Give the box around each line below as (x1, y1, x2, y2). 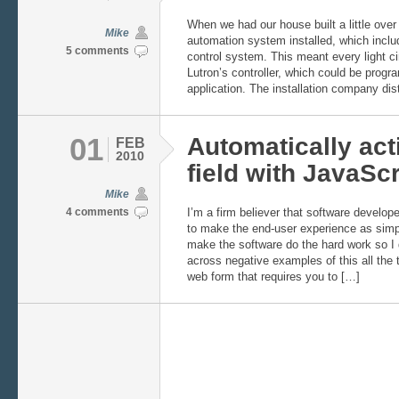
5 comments (66, 45, 129, 57)
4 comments (66, 206, 129, 218)
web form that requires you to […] (187, 270, 360, 283)
